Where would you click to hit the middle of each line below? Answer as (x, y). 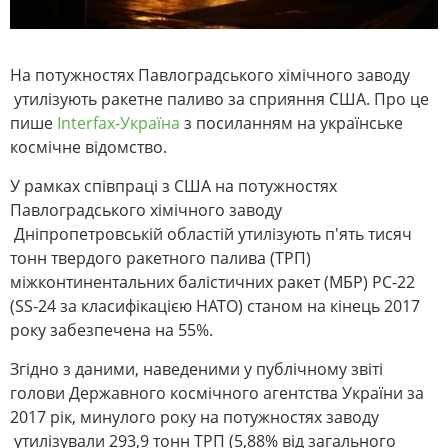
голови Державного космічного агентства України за (217, 393)
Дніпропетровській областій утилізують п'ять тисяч (211, 234)
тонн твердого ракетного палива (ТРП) (160, 258)
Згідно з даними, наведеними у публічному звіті (196, 369)
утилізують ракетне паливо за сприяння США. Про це (219, 99)
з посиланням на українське (291, 123)
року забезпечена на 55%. (111, 330)
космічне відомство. (88, 147)
